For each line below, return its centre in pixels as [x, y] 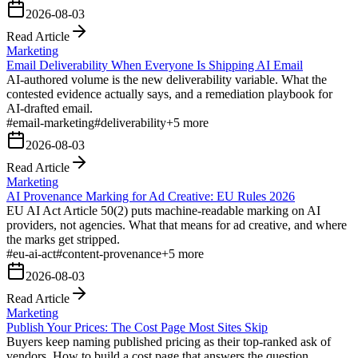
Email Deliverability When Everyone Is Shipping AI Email [155, 65]
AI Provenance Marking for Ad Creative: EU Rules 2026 [151, 196]
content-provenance [112, 253]
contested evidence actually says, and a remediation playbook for [169, 93]
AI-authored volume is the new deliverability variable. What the [167, 79]
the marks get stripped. [63, 239]
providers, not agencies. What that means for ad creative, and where [177, 225]
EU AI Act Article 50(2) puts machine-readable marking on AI [163, 210]
